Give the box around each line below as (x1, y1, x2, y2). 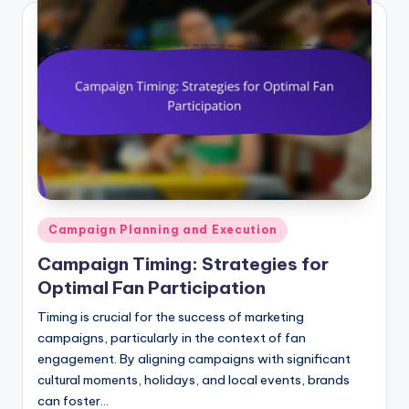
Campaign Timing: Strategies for (37, 253, 329, 276)
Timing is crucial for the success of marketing (37, 309, 304, 326)
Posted (37, 218, 79, 234)
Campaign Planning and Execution (48, 222, 278, 236)
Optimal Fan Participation (37, 277, 266, 299)
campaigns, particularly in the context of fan (37, 330, 306, 347)
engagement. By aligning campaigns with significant (37, 351, 351, 368)
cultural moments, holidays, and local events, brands (37, 372, 350, 389)
